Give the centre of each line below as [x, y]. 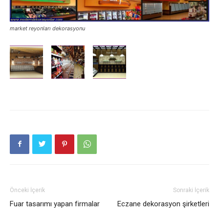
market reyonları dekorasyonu [47, 28]
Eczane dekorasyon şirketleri [163, 204]
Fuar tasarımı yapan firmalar [55, 204]
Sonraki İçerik [191, 190]
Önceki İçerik [27, 190]
